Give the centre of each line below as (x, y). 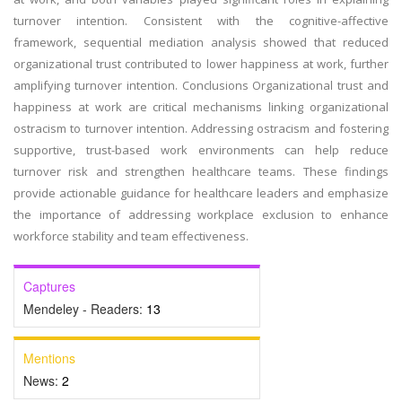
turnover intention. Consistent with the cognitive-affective (201, 21)
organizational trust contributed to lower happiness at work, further (201, 64)
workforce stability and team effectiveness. (131, 236)
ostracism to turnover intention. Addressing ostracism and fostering (201, 128)
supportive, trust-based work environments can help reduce (201, 150)
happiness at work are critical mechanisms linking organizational (201, 107)
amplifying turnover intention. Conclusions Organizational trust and (201, 85)
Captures (49, 286)
